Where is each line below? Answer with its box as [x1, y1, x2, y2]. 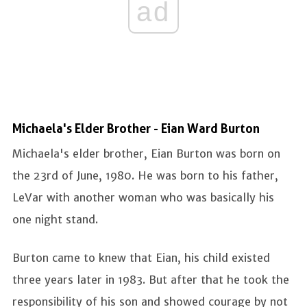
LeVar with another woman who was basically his [12, 190, 274, 204]
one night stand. [12, 212, 101, 226]
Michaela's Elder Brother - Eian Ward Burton [12, 121, 260, 136]
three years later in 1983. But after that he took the [12, 272, 289, 286]
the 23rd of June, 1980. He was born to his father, [12, 168, 278, 182]
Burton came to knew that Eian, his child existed [12, 250, 270, 265]
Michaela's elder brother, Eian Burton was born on [12, 146, 280, 160]
